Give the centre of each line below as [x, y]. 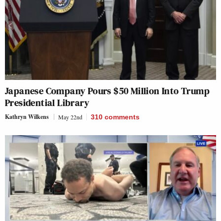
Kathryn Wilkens [27, 117]
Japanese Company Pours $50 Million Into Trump [107, 91]
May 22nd [70, 117]
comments [122, 117]
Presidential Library [47, 103]
